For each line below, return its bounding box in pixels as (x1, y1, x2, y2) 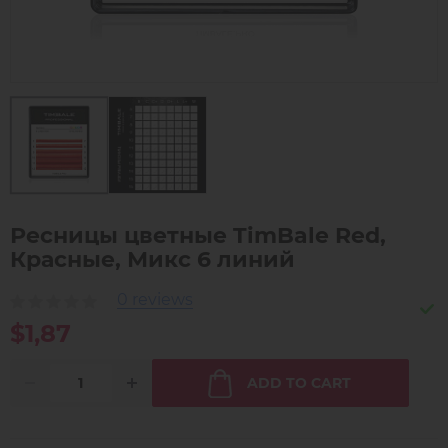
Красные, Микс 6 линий (10, 246, 295, 274)
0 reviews (117, 290, 193, 310)
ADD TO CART (247, 374, 351, 393)
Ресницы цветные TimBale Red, (10, 222, 386, 250)
